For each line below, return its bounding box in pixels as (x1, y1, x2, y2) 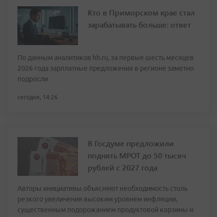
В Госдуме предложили (88, 138, 174, 148)
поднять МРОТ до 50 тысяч (88, 150, 186, 160)
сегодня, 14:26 (17, 94, 58, 100)
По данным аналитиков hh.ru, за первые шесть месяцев (17, 54, 194, 62)
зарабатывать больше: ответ (88, 19, 191, 30)
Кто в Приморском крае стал (88, 7, 195, 17)
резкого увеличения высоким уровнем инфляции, (17, 195, 177, 203)
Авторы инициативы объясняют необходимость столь (17, 185, 187, 192)
